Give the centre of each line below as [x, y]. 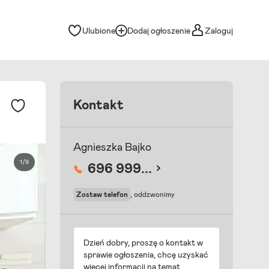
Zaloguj [219, 31]
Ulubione [99, 31]
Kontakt [98, 106]
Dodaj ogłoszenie [159, 31]
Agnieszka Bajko [112, 148]
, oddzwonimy [153, 195]
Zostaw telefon [102, 195]
